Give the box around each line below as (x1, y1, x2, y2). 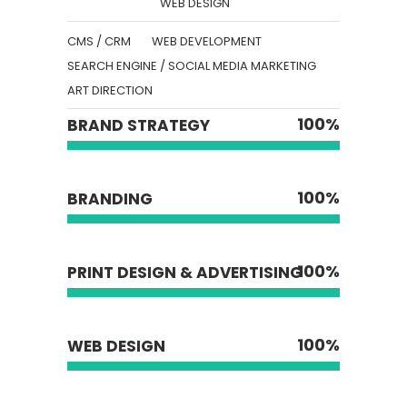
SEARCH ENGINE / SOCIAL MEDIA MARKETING (67, 56, 316, 74)
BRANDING (67, 187, 153, 210)
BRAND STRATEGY (67, 114, 210, 136)
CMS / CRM (67, 32, 131, 50)
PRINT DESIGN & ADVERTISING (67, 261, 303, 283)
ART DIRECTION (67, 81, 153, 99)
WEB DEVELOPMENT (152, 32, 262, 50)
